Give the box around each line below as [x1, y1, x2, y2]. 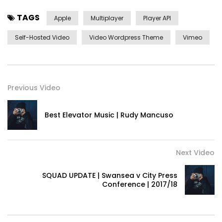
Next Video [176, 148, 215, 158]
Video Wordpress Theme [89, 33, 163, 42]
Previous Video [7, 83, 60, 93]
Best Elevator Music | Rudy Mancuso [45, 110, 173, 120]
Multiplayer [91, 14, 123, 23]
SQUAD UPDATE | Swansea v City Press [42, 170, 177, 181]
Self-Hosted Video [15, 33, 69, 42]
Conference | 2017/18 [102, 179, 177, 190]
